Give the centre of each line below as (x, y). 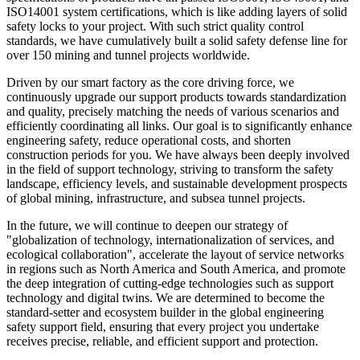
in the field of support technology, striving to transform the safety (170, 169)
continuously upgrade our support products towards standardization (176, 96)
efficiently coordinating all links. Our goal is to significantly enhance (179, 125)
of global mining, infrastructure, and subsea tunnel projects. (156, 198)
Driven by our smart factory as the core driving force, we (150, 82)
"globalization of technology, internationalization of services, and (170, 239)
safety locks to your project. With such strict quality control (155, 26)
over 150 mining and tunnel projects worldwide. (128, 55)
